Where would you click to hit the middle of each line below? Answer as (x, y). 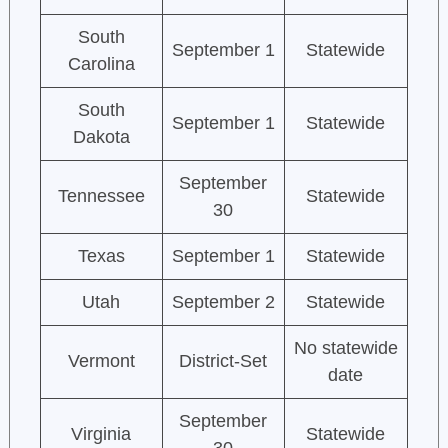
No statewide (345, 348)
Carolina (101, 64)
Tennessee (101, 196)
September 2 (223, 302)
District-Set (223, 361)
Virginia (101, 434)
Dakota (101, 137)
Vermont (101, 361)
